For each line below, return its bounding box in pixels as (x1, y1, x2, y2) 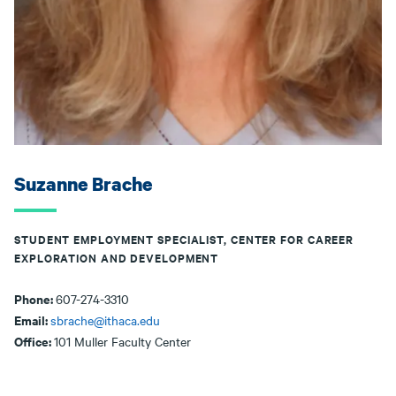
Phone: (14, 289, 56, 308)
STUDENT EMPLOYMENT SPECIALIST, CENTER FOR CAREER (14, 231, 354, 247)
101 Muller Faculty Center (54, 332, 191, 350)
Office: (14, 331, 54, 350)
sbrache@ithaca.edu (50, 311, 160, 329)
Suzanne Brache (14, 171, 152, 196)
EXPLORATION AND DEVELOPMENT (14, 249, 219, 266)
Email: (14, 310, 50, 329)
